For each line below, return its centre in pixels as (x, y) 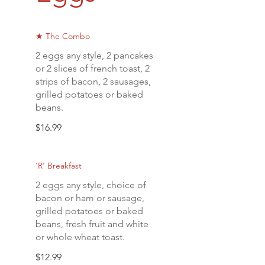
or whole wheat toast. (80, 237)
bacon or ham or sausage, (90, 198)
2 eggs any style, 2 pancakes (94, 55)
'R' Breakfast (59, 166)
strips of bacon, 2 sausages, (93, 81)
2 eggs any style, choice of (91, 185)
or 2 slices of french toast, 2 (93, 68)
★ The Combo (63, 36)
